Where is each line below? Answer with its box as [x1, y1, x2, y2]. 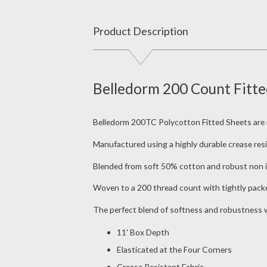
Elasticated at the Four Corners [116, 244, 232, 254]
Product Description [92, 24, 188, 38]
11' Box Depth [116, 226, 169, 237]
